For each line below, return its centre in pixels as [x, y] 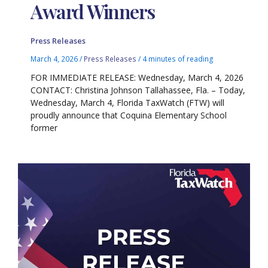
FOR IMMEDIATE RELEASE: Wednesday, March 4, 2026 [137, 78]
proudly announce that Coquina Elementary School [129, 115]
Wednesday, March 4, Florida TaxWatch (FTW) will [128, 103]
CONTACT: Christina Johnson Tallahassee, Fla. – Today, [138, 90]
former [44, 128]
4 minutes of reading [178, 59]
